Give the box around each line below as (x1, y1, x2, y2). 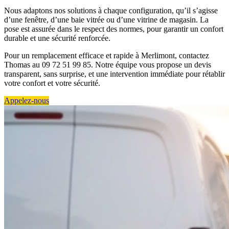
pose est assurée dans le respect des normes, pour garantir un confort (4, 24, 223, 33)
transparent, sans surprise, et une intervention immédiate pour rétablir (4, 69, 225, 78)
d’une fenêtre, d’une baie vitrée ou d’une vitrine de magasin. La (4, 15, 209, 24)
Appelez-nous (4, 96, 49, 105)
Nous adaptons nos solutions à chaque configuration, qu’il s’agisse (4, 6, 218, 15)
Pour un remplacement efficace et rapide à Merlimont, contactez (4, 51, 209, 60)
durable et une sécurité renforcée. (4, 33, 110, 42)
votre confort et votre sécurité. (4, 78, 100, 87)
